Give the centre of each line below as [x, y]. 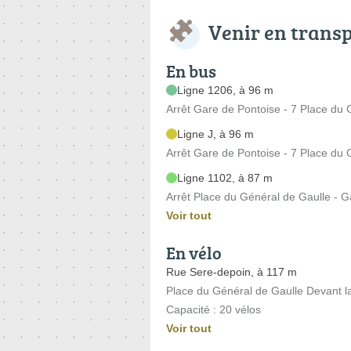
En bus [191, 71]
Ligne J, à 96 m [215, 134]
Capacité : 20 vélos [213, 309]
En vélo [194, 252]
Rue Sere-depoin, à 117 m [232, 271]
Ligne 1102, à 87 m [225, 177]
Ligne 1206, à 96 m [225, 90]
